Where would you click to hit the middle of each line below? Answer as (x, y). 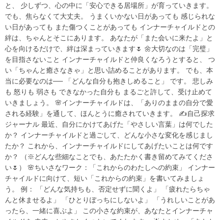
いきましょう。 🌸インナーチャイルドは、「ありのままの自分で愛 (109, 102)
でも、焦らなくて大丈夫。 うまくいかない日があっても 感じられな (110, 16)
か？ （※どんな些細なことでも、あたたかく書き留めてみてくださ (109, 156)
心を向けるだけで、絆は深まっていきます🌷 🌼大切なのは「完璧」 (109, 48)
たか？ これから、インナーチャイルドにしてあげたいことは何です (109, 146)
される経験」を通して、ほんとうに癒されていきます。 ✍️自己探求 (110, 113)
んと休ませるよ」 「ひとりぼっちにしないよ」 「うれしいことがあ (110, 200)
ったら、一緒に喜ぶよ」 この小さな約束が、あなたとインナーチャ (109, 210)
